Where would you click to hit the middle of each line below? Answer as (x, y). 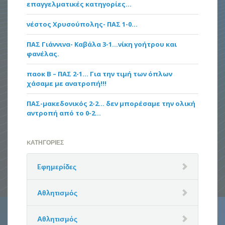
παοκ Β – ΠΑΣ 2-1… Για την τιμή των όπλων (100, 74)
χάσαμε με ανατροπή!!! (67, 83)
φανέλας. (43, 53)
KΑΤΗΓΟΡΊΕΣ (45, 142)
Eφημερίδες (57, 166)
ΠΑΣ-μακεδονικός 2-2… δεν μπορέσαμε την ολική (111, 103)
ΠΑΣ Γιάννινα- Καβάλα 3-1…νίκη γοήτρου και (102, 44)
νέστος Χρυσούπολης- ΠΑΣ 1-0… (82, 24)
